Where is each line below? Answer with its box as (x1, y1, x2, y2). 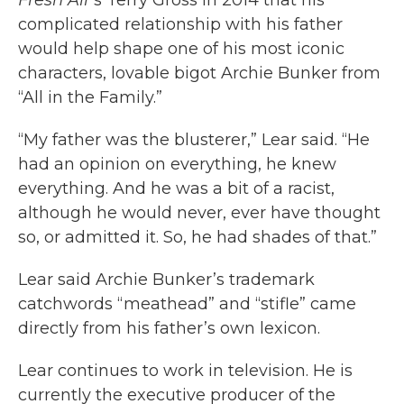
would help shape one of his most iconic (18, 39, 344, 60)
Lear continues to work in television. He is (18, 361, 353, 381)
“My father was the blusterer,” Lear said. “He (18, 130, 370, 151)
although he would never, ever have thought (18, 203, 381, 224)
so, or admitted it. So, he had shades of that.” (18, 227, 377, 248)
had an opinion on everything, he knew (18, 154, 336, 175)
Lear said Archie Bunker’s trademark (18, 270, 315, 290)
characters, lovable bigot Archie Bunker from (18, 63, 381, 84)
